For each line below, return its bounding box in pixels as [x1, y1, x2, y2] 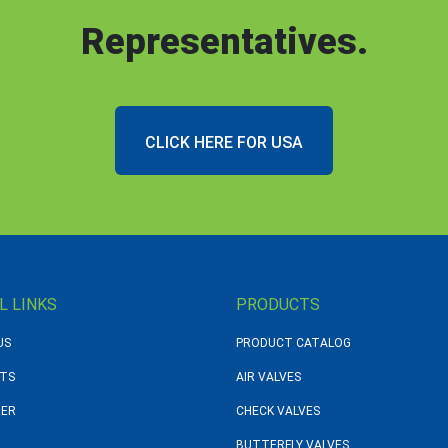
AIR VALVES [236, 370, 301, 384]
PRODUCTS [236, 295, 320, 314]
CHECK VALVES [236, 404, 320, 418]
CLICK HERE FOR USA [145, 133, 303, 152]
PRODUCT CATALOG [236, 336, 351, 350]
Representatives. [80, 21, 368, 63]
